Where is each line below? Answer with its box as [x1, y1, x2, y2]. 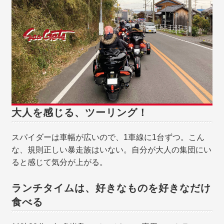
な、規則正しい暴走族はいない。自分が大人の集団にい [11, 145, 212, 154]
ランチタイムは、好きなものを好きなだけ [11, 182, 211, 194]
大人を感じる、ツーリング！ [11, 107, 148, 118]
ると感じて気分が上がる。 [11, 158, 108, 167]
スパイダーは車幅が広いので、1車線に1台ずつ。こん [11, 133, 205, 142]
